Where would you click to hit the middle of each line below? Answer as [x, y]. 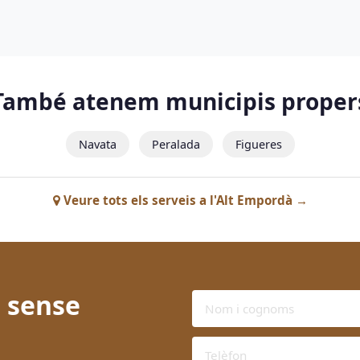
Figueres [258, 145]
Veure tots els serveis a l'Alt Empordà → [184, 200]
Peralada [176, 145]
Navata [97, 145]
